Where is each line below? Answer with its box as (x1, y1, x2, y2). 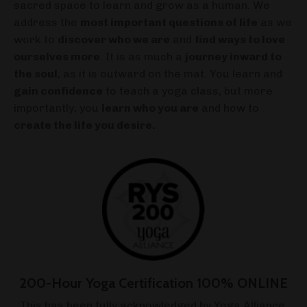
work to (14, 32, 58, 46)
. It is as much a (100, 49, 185, 63)
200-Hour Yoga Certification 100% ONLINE (19, 274, 288, 291)
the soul (14, 66, 58, 80)
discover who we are (58, 32, 170, 46)
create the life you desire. (14, 118, 156, 132)
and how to (199, 101, 259, 114)
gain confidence (14, 84, 103, 97)
